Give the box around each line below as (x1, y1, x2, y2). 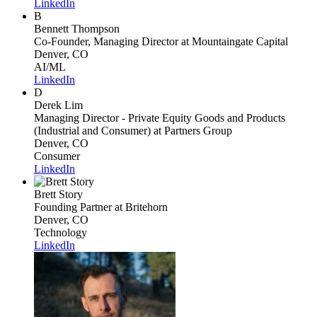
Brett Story (34, 188, 83, 200)
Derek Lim (34, 98, 83, 111)
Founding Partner (34, 200, 112, 213)
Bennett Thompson (34, 22, 120, 35)
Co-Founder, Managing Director (34, 35, 178, 47)
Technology (34, 226, 87, 238)
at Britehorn (112, 200, 168, 213)
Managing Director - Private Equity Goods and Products (34, 111, 285, 124)
